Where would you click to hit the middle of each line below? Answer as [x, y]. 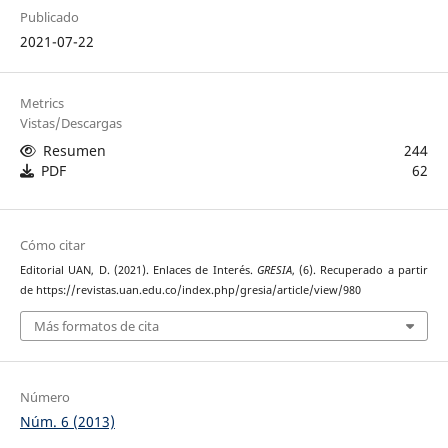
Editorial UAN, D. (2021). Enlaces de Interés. [138, 270]
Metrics [41, 103]
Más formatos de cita [96, 325]
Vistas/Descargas [70, 123]
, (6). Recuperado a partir [360, 270]
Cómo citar [52, 245]
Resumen [74, 151]
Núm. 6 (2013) [67, 421]
